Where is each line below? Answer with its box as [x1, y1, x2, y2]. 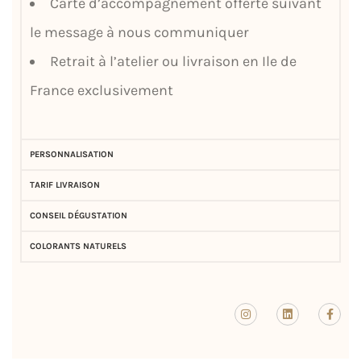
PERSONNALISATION [30, 148, 114, 160]
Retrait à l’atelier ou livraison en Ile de [50, 52, 297, 70]
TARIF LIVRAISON [30, 179, 100, 190]
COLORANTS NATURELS [30, 240, 127, 251]
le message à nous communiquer [30, 23, 249, 41]
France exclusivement [30, 81, 173, 99]
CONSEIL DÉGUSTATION [30, 210, 127, 221]
